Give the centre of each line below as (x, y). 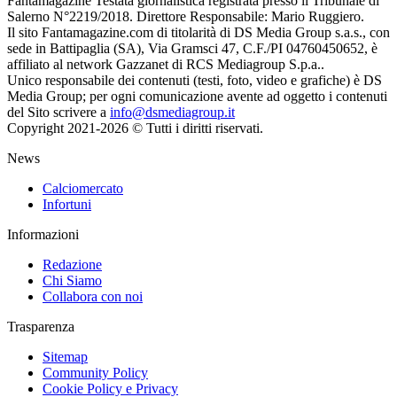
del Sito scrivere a (58, 112)
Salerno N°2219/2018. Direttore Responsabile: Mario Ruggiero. (186, 16)
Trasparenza (41, 326)
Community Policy (95, 372)
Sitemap (65, 356)
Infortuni (67, 204)
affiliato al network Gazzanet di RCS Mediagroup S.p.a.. (166, 64)
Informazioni (43, 234)
